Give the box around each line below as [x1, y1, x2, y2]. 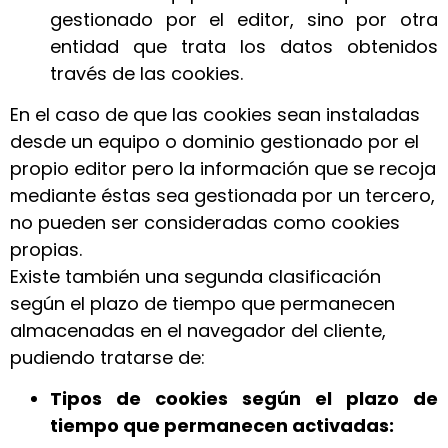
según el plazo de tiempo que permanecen [10, 290, 395, 316]
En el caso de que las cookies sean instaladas [10, 101, 420, 127]
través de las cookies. [50, 60, 243, 86]
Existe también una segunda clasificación [10, 263, 381, 289]
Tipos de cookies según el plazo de [50, 386, 438, 412]
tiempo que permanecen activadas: [50, 413, 394, 439]
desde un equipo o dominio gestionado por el [10, 128, 419, 154]
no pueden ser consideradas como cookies [10, 209, 400, 235]
